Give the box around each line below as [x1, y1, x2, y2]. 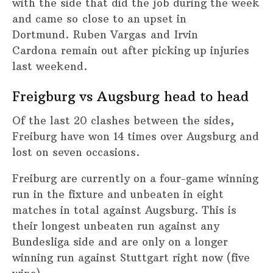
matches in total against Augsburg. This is [12, 203, 236, 217]
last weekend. [12, 60, 87, 74]
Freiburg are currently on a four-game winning [12, 171, 258, 185]
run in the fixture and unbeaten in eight [12, 187, 224, 201]
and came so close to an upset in [12, 12, 186, 26]
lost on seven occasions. [12, 145, 140, 159]
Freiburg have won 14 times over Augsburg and [12, 129, 259, 143]
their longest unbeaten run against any [12, 219, 219, 233]
